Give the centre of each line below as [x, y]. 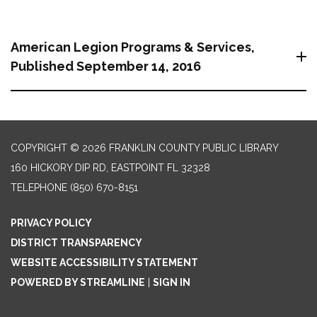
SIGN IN [172, 282]
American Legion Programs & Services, [133, 47]
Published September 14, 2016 [106, 66]
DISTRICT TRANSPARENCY [76, 242]
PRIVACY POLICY [51, 223]
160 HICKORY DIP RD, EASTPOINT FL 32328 [110, 167]
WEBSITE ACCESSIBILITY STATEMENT [104, 262]
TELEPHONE [39, 187]
